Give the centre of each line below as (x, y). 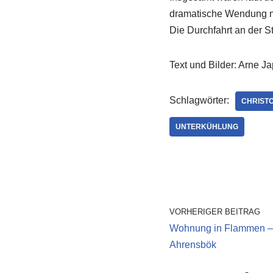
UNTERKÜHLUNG (207, 127)
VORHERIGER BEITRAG (214, 212)
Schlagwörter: (199, 100)
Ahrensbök (193, 245)
